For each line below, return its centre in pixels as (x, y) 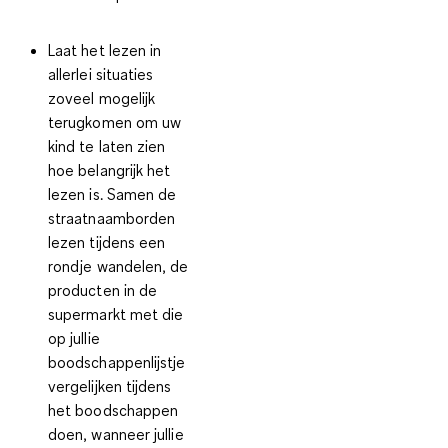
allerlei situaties (101, 74)
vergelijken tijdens (110, 386)
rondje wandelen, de (118, 266)
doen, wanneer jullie (116, 434)
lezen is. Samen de (112, 194)
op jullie (74, 338)
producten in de (103, 290)
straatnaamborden (112, 218)
